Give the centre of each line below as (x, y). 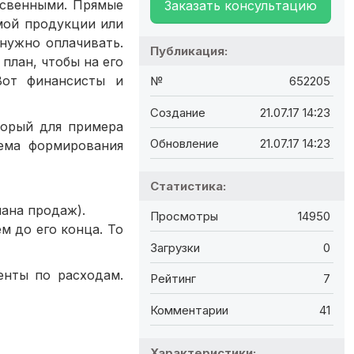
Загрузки (175, 247)
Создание (178, 112)
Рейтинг (173, 279)
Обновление (185, 143)
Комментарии (189, 310)
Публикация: (189, 51)
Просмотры (184, 217)
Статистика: (188, 186)
